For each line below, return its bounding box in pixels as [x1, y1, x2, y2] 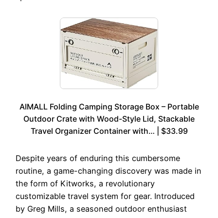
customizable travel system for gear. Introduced [16, 191, 195, 201]
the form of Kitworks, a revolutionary [16, 178, 155, 188]
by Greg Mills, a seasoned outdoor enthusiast [16, 203, 187, 214]
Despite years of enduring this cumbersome [16, 153, 180, 163]
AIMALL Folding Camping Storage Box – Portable [19, 101, 199, 111]
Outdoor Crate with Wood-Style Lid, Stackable [23, 113, 195, 124]
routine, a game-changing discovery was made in [16, 165, 201, 176]
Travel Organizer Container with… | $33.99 [30, 126, 188, 136]
